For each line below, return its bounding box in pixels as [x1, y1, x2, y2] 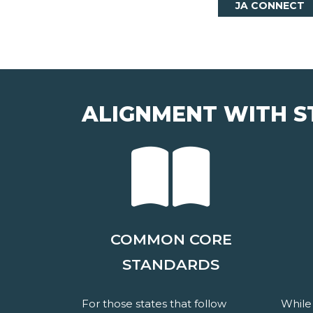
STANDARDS [122, 256, 219, 274]
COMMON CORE [110, 231, 232, 249]
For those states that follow [82, 297, 226, 311]
